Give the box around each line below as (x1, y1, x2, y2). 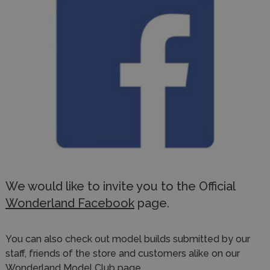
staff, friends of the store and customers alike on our (5, 247, 240, 259)
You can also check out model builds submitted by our (5, 233, 250, 245)
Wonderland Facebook (5, 195, 134, 210)
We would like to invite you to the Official (5, 178, 235, 193)
